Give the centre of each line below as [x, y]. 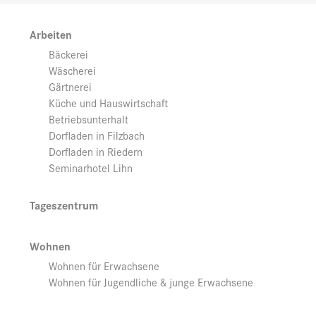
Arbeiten [51, 34]
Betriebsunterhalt [89, 119]
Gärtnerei [70, 86]
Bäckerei [68, 54]
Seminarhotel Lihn [91, 167]
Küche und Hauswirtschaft [108, 102]
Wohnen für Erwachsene [104, 265]
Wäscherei [72, 70]
